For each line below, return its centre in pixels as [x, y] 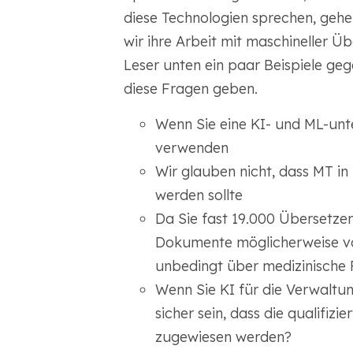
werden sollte [199, 195]
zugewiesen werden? [223, 337]
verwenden [191, 148]
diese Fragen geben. [190, 89]
